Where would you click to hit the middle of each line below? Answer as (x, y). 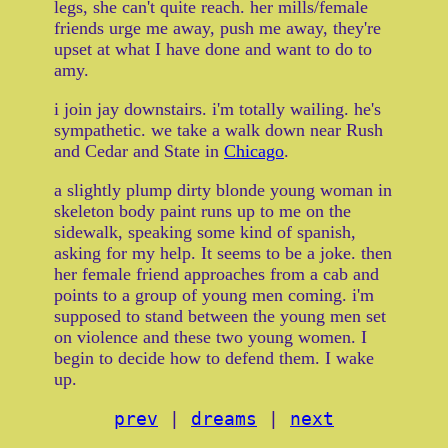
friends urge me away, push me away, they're (217, 28)
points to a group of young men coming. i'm (214, 295)
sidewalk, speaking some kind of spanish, (205, 232)
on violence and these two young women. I (210, 337)
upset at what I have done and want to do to (213, 49)
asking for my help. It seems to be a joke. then (223, 253)
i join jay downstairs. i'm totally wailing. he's (217, 109)
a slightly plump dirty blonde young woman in (223, 190)
